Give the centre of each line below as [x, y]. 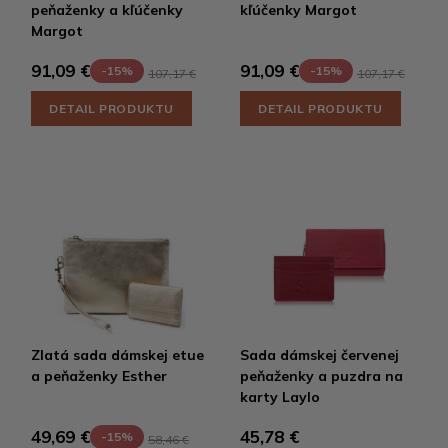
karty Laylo [280, 396]
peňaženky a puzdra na [321, 375]
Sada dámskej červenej [319, 354]
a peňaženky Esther [99, 375]
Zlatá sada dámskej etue [117, 354]
